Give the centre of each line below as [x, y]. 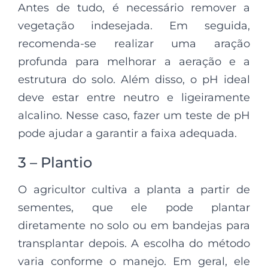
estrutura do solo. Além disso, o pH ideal [134, 79]
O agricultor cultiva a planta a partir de [134, 189]
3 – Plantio [55, 162]
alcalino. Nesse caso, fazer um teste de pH [134, 115]
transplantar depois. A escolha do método [134, 243]
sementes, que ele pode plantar [134, 207]
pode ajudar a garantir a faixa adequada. [127, 133]
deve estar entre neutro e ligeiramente [134, 97]
